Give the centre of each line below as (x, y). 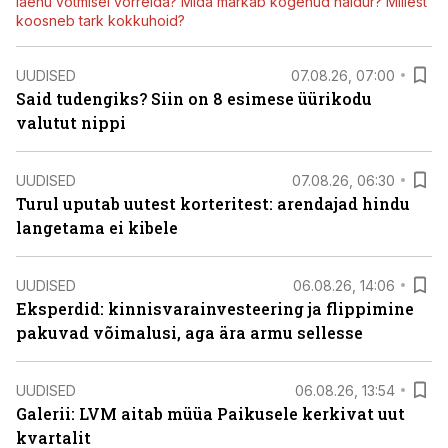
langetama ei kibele (97, 227)
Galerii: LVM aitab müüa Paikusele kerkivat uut (210, 413)
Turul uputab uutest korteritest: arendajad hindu (213, 203)
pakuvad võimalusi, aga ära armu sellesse (189, 332)
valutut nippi (71, 122)
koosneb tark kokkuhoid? (100, 20)
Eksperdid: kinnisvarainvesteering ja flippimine (215, 308)
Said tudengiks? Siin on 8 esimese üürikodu (194, 98)
